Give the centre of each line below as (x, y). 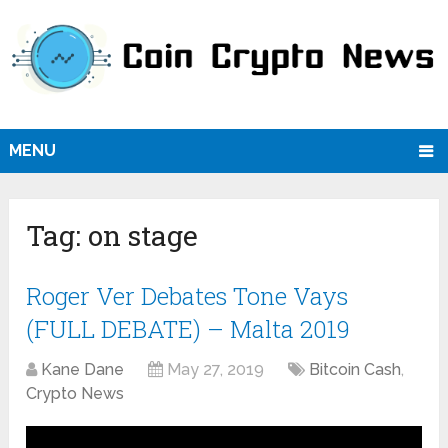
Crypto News (75, 394)
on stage (143, 236)
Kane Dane (83, 370)
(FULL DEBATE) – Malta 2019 (188, 329)
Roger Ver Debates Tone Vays (187, 296)
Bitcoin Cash (355, 370)
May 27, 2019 (216, 370)
